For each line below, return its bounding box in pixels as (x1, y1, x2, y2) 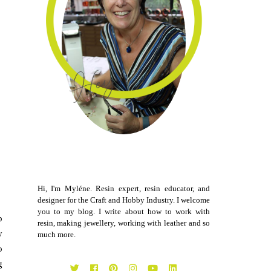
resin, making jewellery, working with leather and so (37, 218, 211, 228)
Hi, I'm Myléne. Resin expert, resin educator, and (37, 184, 211, 194)
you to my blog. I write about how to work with (37, 207, 211, 217)
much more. (37, 230, 76, 240)
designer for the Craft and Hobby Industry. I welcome (37, 195, 211, 205)
